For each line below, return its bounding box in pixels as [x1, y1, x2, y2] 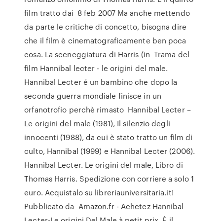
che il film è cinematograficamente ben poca [24, 35, 186, 46]
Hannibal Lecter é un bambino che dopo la [24, 76, 178, 87]
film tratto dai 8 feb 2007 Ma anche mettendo [24, 7, 190, 18]
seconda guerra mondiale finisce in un [24, 90, 161, 101]
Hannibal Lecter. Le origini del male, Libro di [24, 159, 183, 170]
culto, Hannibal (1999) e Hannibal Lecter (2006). [24, 146, 195, 156]
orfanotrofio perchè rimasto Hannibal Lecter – [24, 104, 191, 115]
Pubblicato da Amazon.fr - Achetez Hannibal [24, 201, 184, 212]
